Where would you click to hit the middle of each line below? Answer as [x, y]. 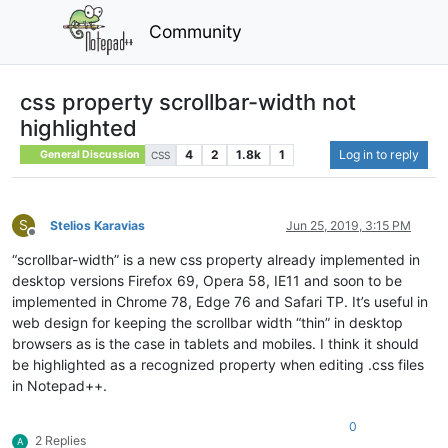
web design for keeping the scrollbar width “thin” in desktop [207, 322]
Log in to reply [379, 154]
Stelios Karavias [97, 225]
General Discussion [89, 154]
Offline [49, 239]
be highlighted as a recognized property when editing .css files [218, 364]
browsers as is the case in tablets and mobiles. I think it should [215, 343]
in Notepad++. [59, 385]
